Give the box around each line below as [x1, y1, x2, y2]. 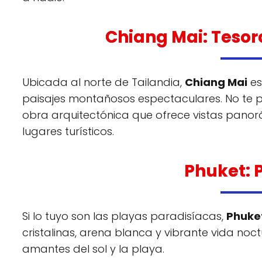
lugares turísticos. [22, 124, 114, 139]
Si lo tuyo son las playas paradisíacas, [22, 209, 226, 224]
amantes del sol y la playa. [22, 242, 164, 257]
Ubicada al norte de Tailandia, [22, 75, 185, 90]
